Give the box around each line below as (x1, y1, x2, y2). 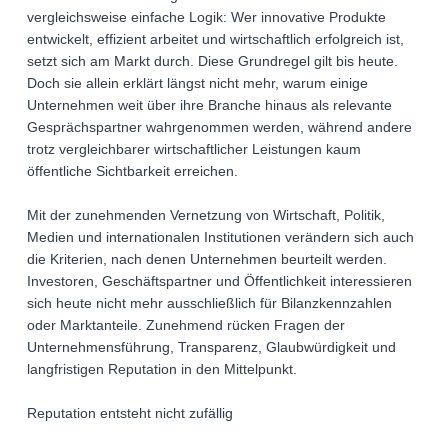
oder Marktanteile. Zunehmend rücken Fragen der (27, 317, 345, 334)
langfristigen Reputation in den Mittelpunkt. (27, 361, 297, 378)
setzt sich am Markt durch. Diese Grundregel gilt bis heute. (27, 53, 398, 70)
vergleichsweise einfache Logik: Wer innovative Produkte (27, 9, 386, 26)
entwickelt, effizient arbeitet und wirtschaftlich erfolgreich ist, (27, 31, 404, 48)
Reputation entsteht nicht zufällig (27, 405, 233, 422)
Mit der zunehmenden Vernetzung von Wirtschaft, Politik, (27, 207, 385, 224)
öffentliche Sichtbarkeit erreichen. (27, 163, 238, 180)
